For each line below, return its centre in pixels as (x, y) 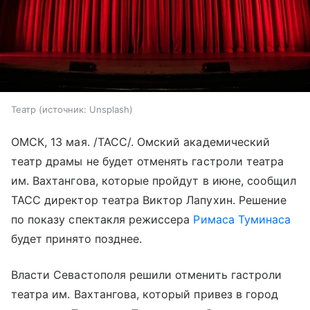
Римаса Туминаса (242, 220)
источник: (64, 110)
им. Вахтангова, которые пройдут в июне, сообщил (154, 181)
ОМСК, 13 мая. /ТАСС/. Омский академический (141, 142)
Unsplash (109, 110)
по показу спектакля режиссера (102, 220)
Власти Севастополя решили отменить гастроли (147, 275)
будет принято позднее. (77, 239)
